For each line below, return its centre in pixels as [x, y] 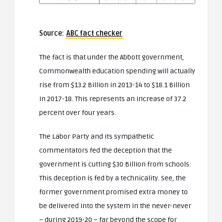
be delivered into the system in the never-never [115, 206]
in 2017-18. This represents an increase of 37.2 [113, 99]
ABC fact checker [94, 33]
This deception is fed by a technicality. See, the [112, 178]
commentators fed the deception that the [106, 150]
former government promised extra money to [113, 192]
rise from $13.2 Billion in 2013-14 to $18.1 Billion [114, 85]
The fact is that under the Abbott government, [111, 57]
